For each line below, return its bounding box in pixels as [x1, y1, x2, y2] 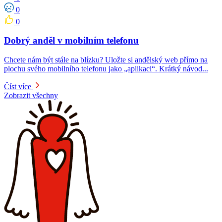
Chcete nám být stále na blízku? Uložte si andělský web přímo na [4, 55, 208, 64]
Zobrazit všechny [4, 91, 58, 100]
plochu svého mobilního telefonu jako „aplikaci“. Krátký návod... [4, 64, 208, 73]
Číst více [4, 82, 31, 91]
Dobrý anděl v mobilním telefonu [4, 35, 139, 46]
